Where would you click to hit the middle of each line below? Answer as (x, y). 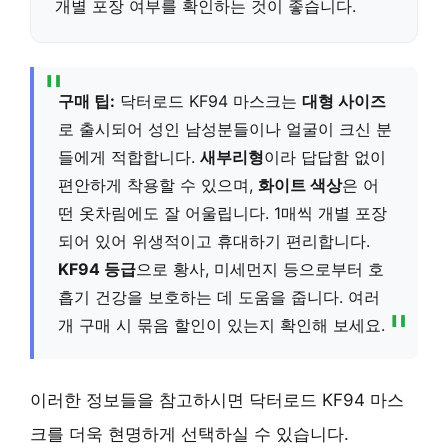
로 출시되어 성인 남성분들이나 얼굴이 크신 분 (225, 128)
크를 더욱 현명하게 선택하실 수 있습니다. (189, 433)
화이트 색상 (300, 184)
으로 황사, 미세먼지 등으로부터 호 (260, 268)
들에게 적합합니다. (129, 156)
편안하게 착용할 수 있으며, (158, 184)
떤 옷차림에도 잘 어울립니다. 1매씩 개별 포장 (222, 212)
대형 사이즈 (344, 100)
